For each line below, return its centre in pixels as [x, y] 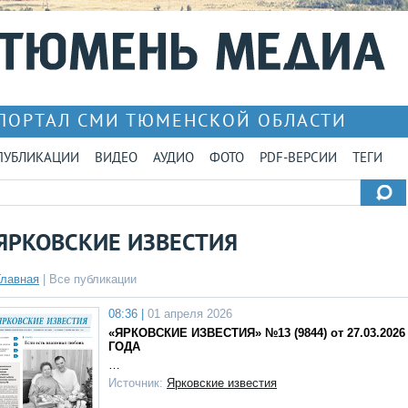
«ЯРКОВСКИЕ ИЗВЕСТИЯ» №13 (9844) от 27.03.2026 [257, 333]
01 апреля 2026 [188, 314]
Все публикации [93, 279]
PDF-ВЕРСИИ [298, 159]
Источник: [138, 383]
